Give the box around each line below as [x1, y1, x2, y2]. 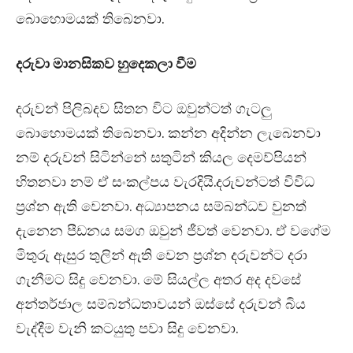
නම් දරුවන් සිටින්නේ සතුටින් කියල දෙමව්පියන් [16, 147, 307, 168]
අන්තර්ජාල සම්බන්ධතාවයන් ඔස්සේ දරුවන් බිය [16, 294, 306, 314]
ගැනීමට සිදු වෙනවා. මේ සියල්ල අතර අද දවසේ [16, 269, 301, 290]
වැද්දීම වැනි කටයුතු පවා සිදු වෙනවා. [16, 318, 238, 339]
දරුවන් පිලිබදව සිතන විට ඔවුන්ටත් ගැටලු [16, 98, 272, 119]
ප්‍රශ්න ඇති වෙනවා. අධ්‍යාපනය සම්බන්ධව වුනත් [16, 196, 307, 217]
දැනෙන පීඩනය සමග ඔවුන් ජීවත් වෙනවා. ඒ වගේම [16, 221, 331, 241]
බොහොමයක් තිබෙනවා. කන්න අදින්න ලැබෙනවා [16, 123, 321, 143]
